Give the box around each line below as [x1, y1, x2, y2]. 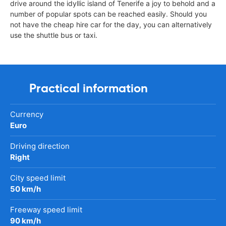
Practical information [29, 80, 148, 96]
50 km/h [10, 184, 41, 194]
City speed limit [10, 173, 66, 183]
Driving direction [10, 141, 70, 151]
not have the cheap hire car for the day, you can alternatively [10, 20, 212, 29]
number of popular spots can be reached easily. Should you [10, 9, 207, 18]
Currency [10, 109, 43, 119]
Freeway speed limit [10, 204, 82, 214]
